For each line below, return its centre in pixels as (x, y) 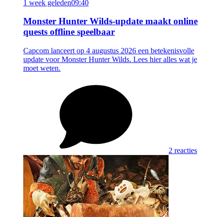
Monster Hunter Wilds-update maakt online (110, 21)
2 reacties (183, 151)
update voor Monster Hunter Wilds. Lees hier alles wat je (110, 60)
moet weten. (42, 68)
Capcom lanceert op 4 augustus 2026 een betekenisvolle (109, 51)
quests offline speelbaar (69, 32)
